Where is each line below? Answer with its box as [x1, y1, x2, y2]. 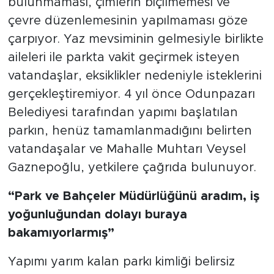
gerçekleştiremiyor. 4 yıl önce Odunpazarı [7, 87, 255, 100]
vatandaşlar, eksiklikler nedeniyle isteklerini [7, 69, 262, 82]
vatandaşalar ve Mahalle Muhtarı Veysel [7, 143, 246, 155]
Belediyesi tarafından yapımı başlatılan [7, 106, 238, 119]
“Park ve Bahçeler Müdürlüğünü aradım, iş [7, 190, 259, 202]
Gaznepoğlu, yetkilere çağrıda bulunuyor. [7, 161, 256, 174]
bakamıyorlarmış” [7, 226, 114, 239]
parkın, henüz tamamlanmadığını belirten [7, 124, 252, 137]
